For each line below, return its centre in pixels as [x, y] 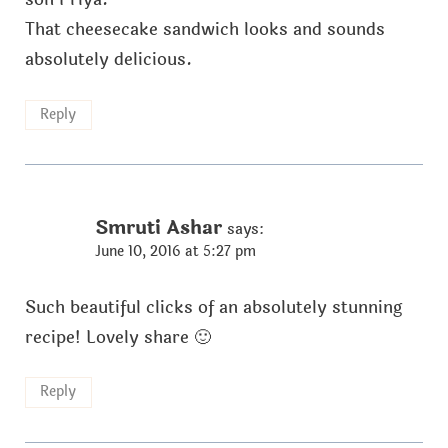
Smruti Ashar [158, 228]
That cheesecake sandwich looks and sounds [204, 30]
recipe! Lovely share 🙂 [117, 337]
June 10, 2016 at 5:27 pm [175, 252]
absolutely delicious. [108, 60]
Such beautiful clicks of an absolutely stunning [213, 307]
